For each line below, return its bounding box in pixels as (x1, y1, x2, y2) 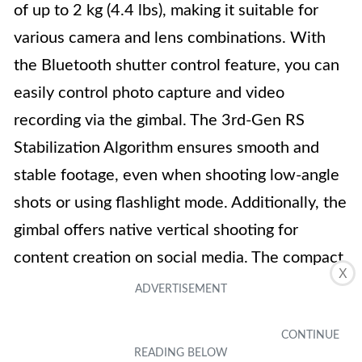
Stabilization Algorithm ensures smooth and (14, 140, 319, 156)
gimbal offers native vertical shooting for (14, 222, 298, 238)
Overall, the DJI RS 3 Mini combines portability (14, 332, 345, 348)
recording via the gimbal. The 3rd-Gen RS (14, 112, 305, 128)
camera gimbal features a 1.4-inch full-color (14, 277, 322, 293)
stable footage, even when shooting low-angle (14, 167, 339, 183)
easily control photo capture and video (14, 85, 284, 101)
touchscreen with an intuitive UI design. (14, 305, 296, 321)
